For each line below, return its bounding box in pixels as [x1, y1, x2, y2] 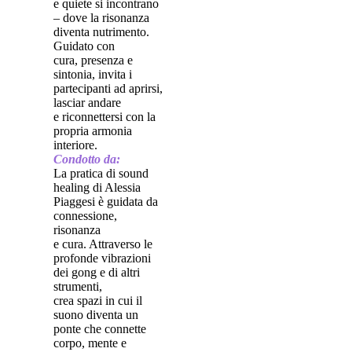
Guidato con [53, 39, 115, 53]
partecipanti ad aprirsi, [53, 82, 163, 95]
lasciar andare [53, 96, 121, 109]
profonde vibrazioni [53, 251, 151, 265]
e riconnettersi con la [53, 110, 156, 123]
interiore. [53, 138, 97, 152]
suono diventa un [53, 308, 138, 321]
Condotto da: [53, 152, 120, 166]
